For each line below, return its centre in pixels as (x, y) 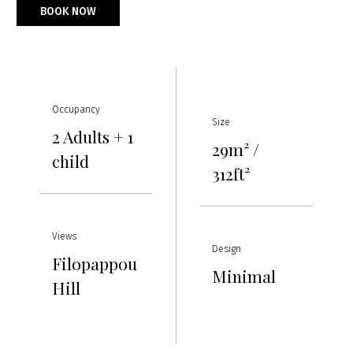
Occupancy (76, 110)
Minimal (244, 275)
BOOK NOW (69, 11)
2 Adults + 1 (93, 136)
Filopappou (95, 263)
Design (227, 249)
